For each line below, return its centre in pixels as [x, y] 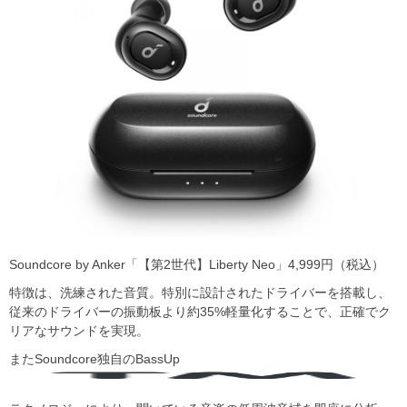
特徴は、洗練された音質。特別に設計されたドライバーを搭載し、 [200, 292]
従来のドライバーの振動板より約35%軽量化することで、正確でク [200, 311]
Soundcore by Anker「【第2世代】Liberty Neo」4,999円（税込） [197, 264]
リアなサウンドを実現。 [79, 330]
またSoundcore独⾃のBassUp [94, 358]
